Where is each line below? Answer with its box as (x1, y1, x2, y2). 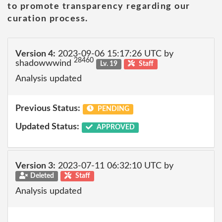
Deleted (30, 172, 54, 179)
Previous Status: (15, 104, 80, 113)
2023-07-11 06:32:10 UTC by (55, 162, 173, 170)
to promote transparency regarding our (7, 2, 190, 11)
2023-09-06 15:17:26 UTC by (55, 49, 173, 58)
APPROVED (95, 124, 135, 131)
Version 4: (15, 49, 55, 58)
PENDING (96, 105, 129, 112)
